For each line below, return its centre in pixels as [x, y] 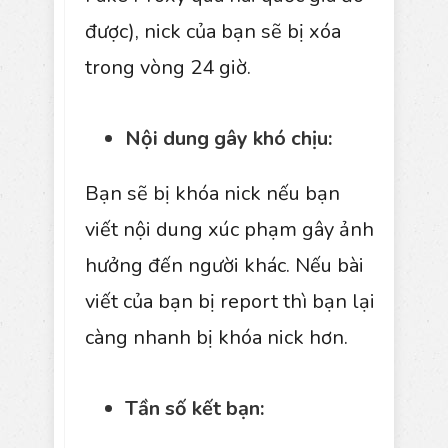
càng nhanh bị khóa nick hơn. [216, 337]
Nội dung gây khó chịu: [228, 138]
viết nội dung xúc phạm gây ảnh [229, 229]
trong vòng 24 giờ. [168, 67]
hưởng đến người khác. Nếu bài [224, 265]
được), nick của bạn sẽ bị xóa [213, 31]
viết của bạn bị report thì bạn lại [230, 301]
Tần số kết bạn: [194, 408]
